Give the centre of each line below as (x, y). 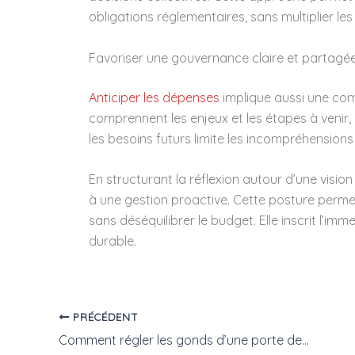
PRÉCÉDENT (104, 316)
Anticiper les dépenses (154, 97)
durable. (113, 241)
